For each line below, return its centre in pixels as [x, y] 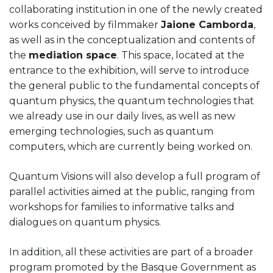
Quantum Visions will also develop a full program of [135, 176]
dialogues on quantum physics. [85, 222]
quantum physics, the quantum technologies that [132, 101]
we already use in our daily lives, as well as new [122, 116]
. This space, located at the [181, 55]
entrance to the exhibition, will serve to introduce [129, 70]
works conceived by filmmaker [85, 24]
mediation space [73, 55]
